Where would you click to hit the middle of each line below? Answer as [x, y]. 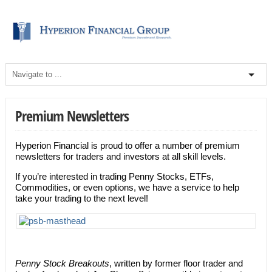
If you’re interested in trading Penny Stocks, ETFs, [114, 176]
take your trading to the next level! [81, 198]
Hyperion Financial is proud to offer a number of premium [127, 145]
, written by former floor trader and [176, 263]
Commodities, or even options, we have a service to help [127, 187]
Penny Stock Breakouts [62, 263]
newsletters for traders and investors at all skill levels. [120, 156]
